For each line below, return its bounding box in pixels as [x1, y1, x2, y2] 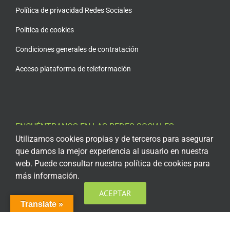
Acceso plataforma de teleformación [15, 64, 131, 73]
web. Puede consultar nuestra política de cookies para [15, 159, 210, 168]
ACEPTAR [99, 188, 131, 198]
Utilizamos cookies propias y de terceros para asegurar [15, 134, 213, 144]
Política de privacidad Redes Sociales [15, 6, 132, 14]
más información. [15, 171, 80, 181]
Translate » [21, 200, 63, 208]
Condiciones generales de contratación [15, 45, 139, 53]
